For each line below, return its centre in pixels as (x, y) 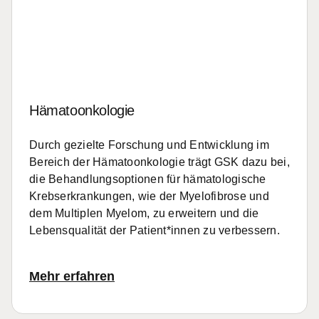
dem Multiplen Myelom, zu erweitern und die (144, 213)
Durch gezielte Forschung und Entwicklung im (149, 145)
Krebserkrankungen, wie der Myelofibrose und (149, 196)
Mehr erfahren (72, 276)
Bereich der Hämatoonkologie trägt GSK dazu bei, (159, 162)
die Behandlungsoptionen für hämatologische (148, 179)
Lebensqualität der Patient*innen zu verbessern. (155, 230)
